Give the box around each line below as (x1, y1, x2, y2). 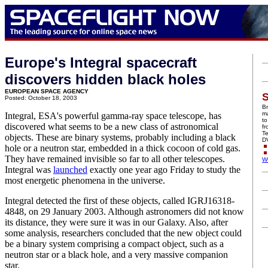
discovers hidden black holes (5, 71, 206, 87)
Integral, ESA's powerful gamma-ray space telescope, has (5, 111, 221, 121)
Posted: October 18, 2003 (5, 95, 77, 101)
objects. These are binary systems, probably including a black (5, 132, 236, 142)
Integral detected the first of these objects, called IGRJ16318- (5, 196, 234, 206)
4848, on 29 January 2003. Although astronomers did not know (5, 206, 244, 217)
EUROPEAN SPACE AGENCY (5, 88, 89, 95)
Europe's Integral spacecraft (5, 54, 197, 71)
